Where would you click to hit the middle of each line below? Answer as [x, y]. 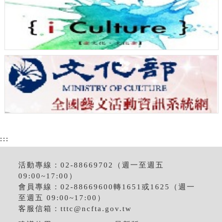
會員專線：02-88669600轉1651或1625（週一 [107, 187]
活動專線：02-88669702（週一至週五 [91, 165]
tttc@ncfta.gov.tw [96, 209]
